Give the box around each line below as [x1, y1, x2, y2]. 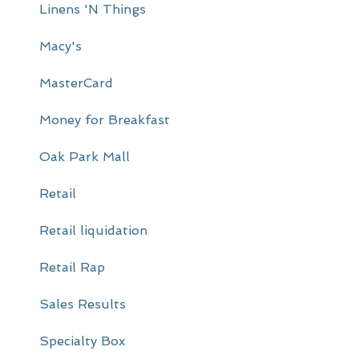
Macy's [38, 38, 82, 54]
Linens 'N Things [38, 2, 146, 18]
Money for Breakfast [38, 112, 170, 128]
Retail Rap [38, 260, 105, 276]
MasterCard [38, 75, 113, 91]
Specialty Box [38, 333, 125, 349]
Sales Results [38, 296, 126, 313]
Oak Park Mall [38, 149, 130, 165]
